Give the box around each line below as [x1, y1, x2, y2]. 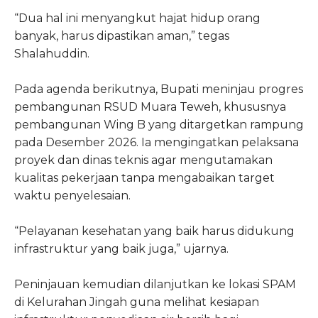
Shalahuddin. [14, 46, 89, 60]
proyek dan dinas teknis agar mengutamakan [14, 153, 273, 167]
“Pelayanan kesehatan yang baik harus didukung [14, 224, 295, 238]
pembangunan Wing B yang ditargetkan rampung [14, 117, 304, 131]
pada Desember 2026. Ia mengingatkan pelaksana [14, 135, 299, 149]
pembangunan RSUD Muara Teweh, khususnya [14, 99, 286, 114]
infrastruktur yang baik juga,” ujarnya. [14, 241, 229, 256]
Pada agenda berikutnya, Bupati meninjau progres [14, 82, 303, 96]
